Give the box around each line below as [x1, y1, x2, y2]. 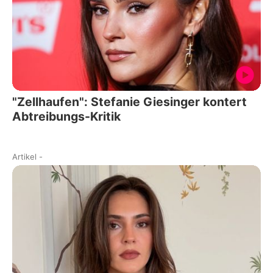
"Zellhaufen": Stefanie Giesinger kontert [12, 94, 247, 110]
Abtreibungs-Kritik [12, 109, 121, 124]
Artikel [12, 152, 37, 162]
